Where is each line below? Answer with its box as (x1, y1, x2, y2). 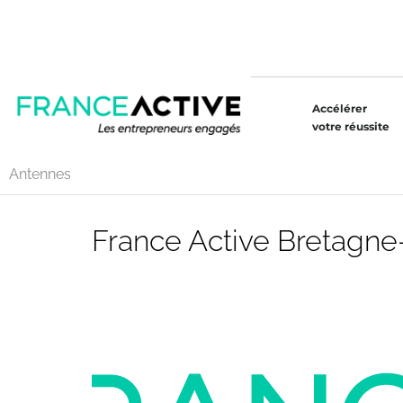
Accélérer (311, 102, 367, 115)
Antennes (9, 166, 71, 183)
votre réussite (311, 120, 390, 133)
